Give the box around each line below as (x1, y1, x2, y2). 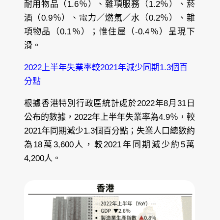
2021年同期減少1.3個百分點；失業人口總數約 (24, 126, 195, 136)
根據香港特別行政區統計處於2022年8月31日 (24, 98, 195, 108)
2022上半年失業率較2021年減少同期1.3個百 (24, 62, 188, 72)
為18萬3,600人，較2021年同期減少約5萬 (24, 139, 195, 149)
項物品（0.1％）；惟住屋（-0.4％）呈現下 (24, 27, 195, 36)
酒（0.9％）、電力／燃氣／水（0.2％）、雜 (24, 13, 195, 23)
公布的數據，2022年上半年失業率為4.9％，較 (24, 112, 195, 122)
